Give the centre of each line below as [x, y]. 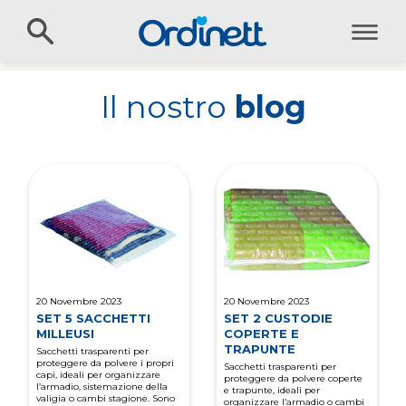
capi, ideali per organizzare [99, 374]
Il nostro [167, 106]
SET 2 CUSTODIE [278, 318]
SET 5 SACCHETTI [94, 318]
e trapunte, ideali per [272, 390]
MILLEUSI [66, 333]
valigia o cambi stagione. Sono [106, 398]
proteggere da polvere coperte [293, 378]
